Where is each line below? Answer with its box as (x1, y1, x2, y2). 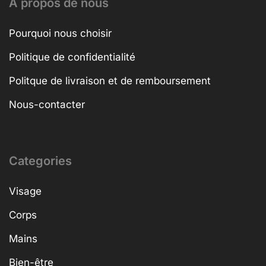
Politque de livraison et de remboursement (9, 74, 211, 87)
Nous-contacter (9, 98, 85, 110)
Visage (9, 185, 42, 198)
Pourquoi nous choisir (9, 27, 112, 39)
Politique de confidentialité (9, 50, 135, 63)
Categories (9, 154, 72, 169)
